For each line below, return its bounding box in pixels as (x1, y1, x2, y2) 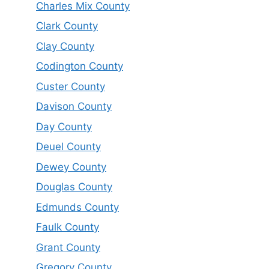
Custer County (36, 80, 105, 92)
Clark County (36, 20, 98, 32)
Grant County (36, 241, 100, 253)
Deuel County (36, 141, 101, 153)
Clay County (36, 40, 94, 52)
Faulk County (36, 221, 99, 234)
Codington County (36, 60, 123, 73)
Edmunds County (36, 201, 119, 213)
